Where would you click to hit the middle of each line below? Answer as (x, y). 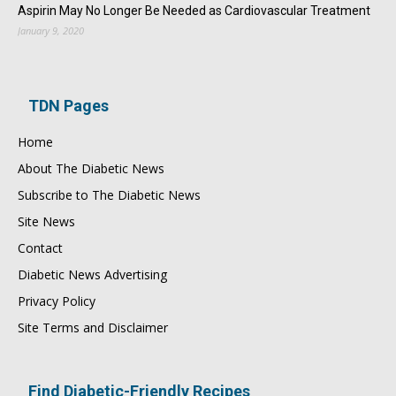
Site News (46, 222)
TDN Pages (69, 106)
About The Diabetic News (91, 169)
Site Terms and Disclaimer (93, 328)
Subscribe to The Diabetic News (109, 195)
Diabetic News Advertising (92, 275)
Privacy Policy (57, 301)
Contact (40, 248)
